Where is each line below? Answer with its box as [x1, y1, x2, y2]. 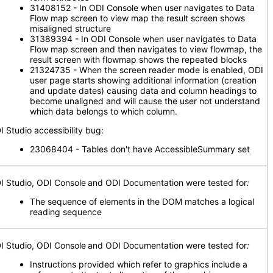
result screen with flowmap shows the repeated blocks [30, 54, 247, 65]
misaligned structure [30, 23, 111, 34]
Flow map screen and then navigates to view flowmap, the [30, 44, 262, 54]
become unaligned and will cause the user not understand [30, 96, 260, 106]
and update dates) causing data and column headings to [30, 85, 257, 96]
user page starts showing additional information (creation [30, 75, 257, 85]
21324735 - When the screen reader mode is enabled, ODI [30, 65, 263, 75]
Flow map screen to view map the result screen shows [30, 13, 245, 23]
